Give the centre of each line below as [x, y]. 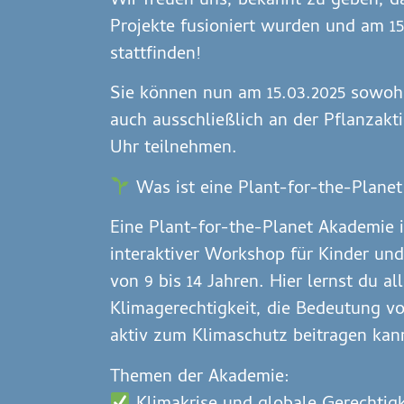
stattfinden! [155, 55]
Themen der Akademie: [200, 378]
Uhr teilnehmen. [174, 150]
